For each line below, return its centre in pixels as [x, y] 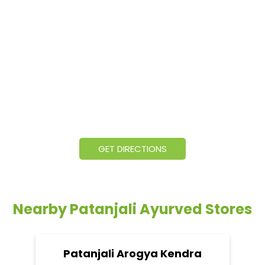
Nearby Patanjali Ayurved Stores [132, 209]
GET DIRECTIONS [132, 148]
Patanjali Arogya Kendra [132, 253]
